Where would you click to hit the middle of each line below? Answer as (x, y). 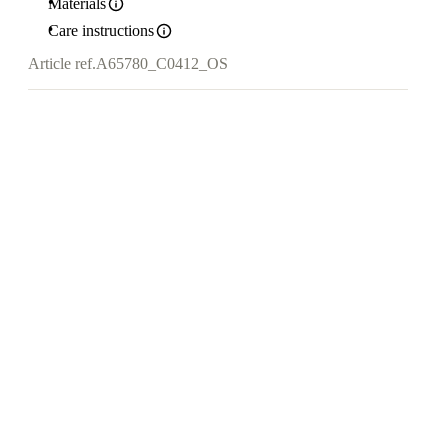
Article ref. (62, 64)
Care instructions (101, 30)
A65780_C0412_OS (162, 64)
